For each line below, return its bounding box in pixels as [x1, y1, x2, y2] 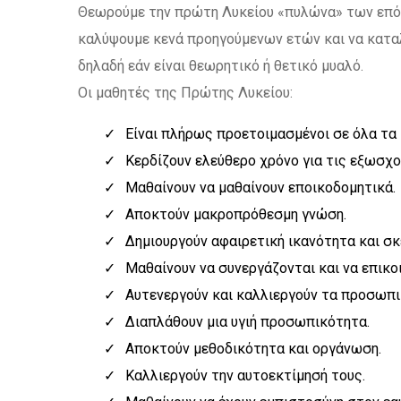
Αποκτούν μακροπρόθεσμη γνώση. [125, 206, 346, 223]
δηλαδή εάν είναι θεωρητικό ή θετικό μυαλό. [78, 57, 363, 74]
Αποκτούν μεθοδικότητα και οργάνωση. [125, 340, 381, 357]
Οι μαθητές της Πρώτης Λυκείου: [78, 84, 293, 101]
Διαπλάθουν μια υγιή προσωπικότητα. [125, 313, 370, 330]
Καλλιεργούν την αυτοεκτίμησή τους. [125, 367, 365, 384]
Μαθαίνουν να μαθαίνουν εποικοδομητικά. [125, 179, 396, 196]
